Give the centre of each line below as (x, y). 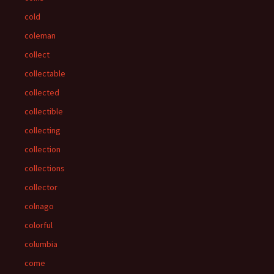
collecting (43, 130)
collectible (44, 111)
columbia (41, 244)
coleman (40, 35)
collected (42, 92)
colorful (39, 225)
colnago (39, 206)
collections (45, 168)
